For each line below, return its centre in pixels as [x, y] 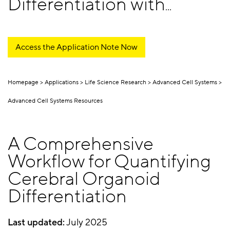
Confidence [56, 28]
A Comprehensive [81, 144]
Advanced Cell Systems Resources [55, 100]
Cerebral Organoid [84, 179]
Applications [62, 82]
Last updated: [36, 222]
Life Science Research [116, 82]
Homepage [23, 82]
